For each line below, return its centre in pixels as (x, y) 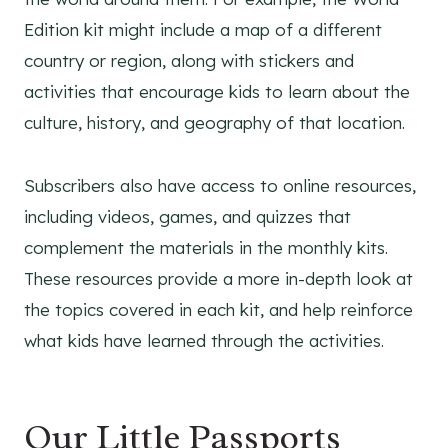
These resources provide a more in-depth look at (218, 279)
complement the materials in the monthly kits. (206, 248)
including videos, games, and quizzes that (187, 217)
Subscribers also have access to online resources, (220, 186)
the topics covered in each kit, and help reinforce (218, 310)
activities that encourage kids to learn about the (217, 92)
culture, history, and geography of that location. (214, 123)
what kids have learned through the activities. (204, 341)
